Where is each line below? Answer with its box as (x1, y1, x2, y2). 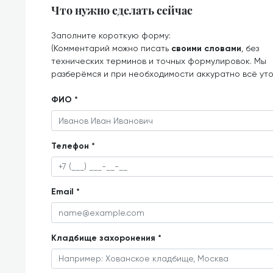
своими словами (171, 43, 241, 54)
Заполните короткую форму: (51, 30, 171, 40)
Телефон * (51, 140, 95, 151)
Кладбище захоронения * (51, 232, 161, 243)
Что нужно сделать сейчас (51, 3, 193, 17)
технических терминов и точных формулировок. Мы (51, 56, 266, 66)
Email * (51, 186, 80, 197)
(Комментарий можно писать (51, 43, 171, 53)
